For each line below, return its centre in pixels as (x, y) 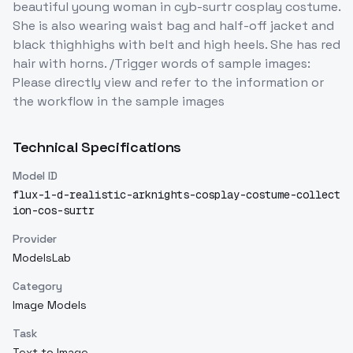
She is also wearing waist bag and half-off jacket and (173, 26)
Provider (35, 239)
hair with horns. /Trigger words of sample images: (162, 64)
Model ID (35, 176)
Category (37, 286)
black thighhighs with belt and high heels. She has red (176, 45)
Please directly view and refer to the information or (168, 83)
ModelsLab (42, 258)
